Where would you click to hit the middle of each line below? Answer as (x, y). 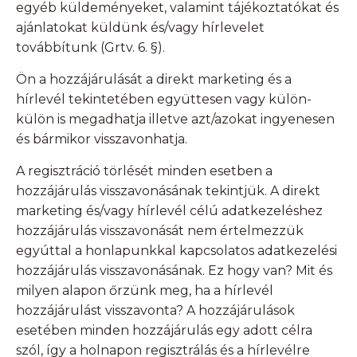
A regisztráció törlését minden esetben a (144, 171)
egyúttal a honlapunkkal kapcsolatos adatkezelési (177, 251)
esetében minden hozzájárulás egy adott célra (164, 331)
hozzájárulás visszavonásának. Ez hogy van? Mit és (174, 271)
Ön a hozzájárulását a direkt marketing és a (154, 80)
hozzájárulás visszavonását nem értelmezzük (160, 231)
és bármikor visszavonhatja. (102, 139)
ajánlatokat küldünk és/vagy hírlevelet (140, 28)
